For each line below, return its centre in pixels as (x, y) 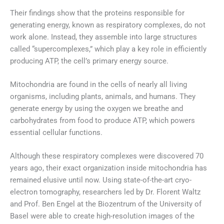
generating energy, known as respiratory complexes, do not (108, 25)
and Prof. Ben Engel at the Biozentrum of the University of (106, 204)
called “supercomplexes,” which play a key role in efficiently (108, 49)
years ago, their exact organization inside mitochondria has (108, 168)
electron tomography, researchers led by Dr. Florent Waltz (105, 192)
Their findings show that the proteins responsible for (97, 13)
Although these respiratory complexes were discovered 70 (107, 156)
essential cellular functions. (56, 133)
